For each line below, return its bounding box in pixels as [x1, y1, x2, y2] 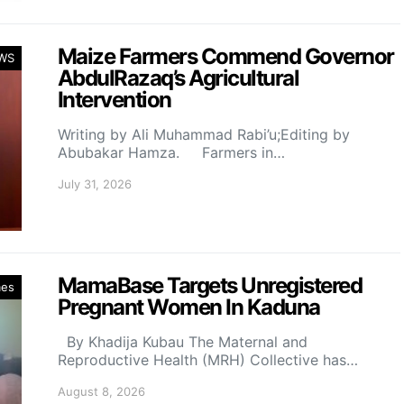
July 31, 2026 [58, 177, 132, 191]
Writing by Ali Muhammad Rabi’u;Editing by [58, 125, 350, 143]
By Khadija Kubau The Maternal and [58, 333, 308, 351]
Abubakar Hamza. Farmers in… [58, 143, 285, 161]
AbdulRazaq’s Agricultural [58, 65, 299, 91]
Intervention [58, 87, 171, 113]
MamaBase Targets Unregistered [58, 272, 363, 298]
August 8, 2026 [58, 384, 145, 399]
